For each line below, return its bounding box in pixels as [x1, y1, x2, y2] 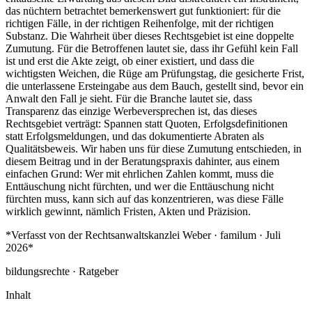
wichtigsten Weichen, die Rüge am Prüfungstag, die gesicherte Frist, [6, 67, 304, 79]
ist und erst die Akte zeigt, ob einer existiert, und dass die [6, 54, 254, 67]
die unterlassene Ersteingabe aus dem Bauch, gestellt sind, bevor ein [6, 79, 304, 92]
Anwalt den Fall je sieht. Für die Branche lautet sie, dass [6, 92, 252, 104]
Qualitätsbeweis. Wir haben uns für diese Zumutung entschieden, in [6, 142, 302, 155]
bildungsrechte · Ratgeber [6, 265, 118, 277]
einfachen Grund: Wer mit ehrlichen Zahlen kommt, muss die [6, 167, 274, 180]
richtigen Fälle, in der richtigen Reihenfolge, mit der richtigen [6, 17, 274, 29]
